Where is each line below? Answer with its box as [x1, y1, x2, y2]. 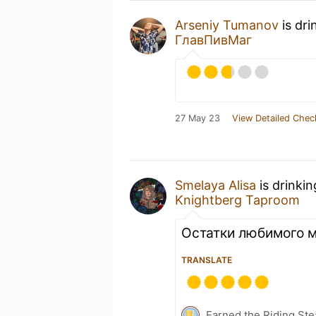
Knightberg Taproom [175, 192, 300, 207]
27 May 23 [175, 112, 220, 123]
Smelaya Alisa [175, 177, 256, 193]
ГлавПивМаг [175, 32, 252, 47]
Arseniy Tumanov [175, 17, 279, 32]
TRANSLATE [181, 254, 232, 265]
